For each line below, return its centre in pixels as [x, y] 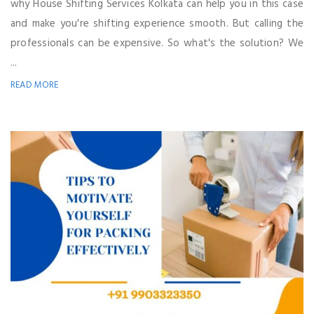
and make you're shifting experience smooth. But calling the [157, 24]
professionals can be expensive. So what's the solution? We [157, 44]
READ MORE [35, 86]
